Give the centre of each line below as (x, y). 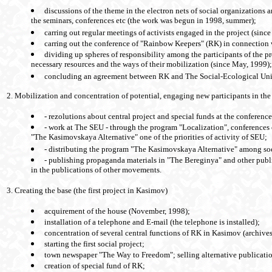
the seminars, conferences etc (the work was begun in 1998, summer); (144, 21)
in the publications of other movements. (96, 171)
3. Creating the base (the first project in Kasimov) (87, 191)
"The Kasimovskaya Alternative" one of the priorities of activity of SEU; (149, 138)
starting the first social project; (94, 244)
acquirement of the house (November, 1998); (117, 211)
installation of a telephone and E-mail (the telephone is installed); (152, 222)
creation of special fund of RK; (95, 266)
